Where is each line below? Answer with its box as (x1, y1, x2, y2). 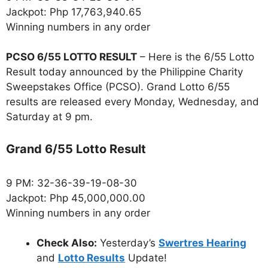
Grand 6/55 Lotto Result (6, 141, 146, 156)
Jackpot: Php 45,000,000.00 (6, 191, 145, 204)
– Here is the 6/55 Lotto (137, 51, 254, 63)
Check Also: (36, 237, 97, 249)
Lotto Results (58, 252, 125, 264)
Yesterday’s (97, 237, 159, 249)
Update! (125, 252, 167, 264)
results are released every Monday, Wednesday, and (6, 96, 259, 108)
